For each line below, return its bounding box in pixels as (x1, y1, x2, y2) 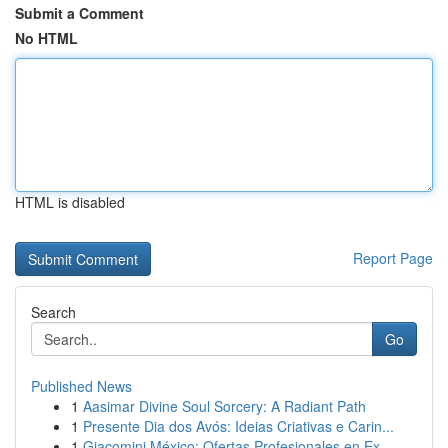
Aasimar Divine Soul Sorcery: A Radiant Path (83, 396, 366, 416)
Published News (31, 376, 132, 396)
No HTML (15, 28, 78, 48)
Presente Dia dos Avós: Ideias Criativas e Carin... (83, 416, 394, 436)
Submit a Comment (15, 3, 144, 23)
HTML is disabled (15, 192, 125, 212)
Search (31, 302, 76, 322)
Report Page (353, 248, 433, 268)
